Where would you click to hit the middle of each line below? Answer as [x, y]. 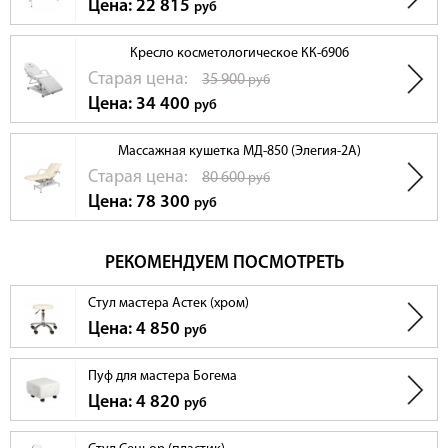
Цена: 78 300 [141, 203]
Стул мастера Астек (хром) [168, 304]
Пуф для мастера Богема [162, 377]
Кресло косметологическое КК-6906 [239, 54]
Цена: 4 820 [136, 403]
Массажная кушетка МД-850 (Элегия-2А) [239, 152]
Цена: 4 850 [136, 330]
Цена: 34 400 [141, 105]
